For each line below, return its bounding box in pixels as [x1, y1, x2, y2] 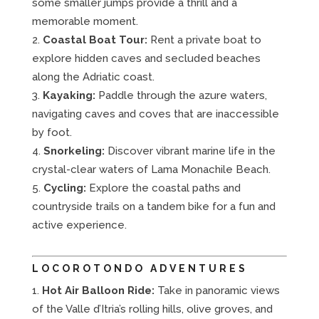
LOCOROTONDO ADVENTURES [31, 262, 248, 274]
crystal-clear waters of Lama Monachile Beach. [31, 162, 271, 176]
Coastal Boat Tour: [42, 33, 147, 46]
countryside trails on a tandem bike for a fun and [31, 199, 276, 213]
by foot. [31, 125, 72, 139]
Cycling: [43, 181, 86, 194]
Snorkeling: [43, 144, 105, 157]
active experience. [31, 218, 127, 231]
